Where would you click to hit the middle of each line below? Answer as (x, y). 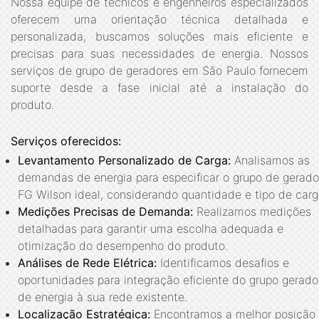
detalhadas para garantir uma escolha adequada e (151, 228)
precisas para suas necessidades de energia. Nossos (159, 53)
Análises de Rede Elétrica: (87, 262)
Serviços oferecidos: (66, 141)
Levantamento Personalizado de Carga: (124, 160)
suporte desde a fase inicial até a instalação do (159, 87)
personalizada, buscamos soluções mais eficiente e (159, 36)
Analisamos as (270, 160)
